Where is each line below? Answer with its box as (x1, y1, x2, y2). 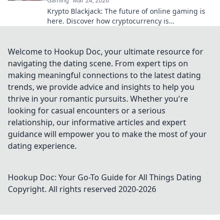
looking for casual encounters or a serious (8, 105, 165, 116)
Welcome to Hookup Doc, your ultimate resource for (8, 46, 203, 57)
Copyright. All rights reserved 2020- (8, 184, 138, 194)
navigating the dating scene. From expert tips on (8, 58, 188, 69)
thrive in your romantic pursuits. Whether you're (8, 93, 188, 104)
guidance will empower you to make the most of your (8, 129, 207, 139)
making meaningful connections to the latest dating (8, 70, 201, 81)
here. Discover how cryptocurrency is (47, 16, 169, 26)
